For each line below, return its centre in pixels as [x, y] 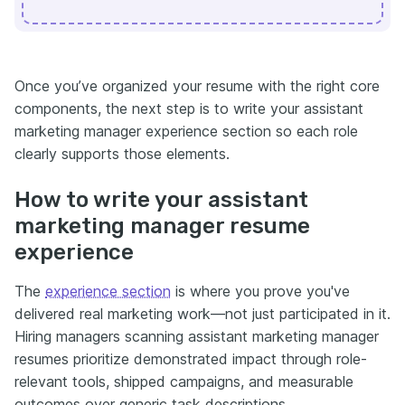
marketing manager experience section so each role [186, 131]
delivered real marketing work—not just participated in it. [202, 313]
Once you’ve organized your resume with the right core [197, 85]
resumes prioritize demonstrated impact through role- [191, 358]
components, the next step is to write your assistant [189, 108]
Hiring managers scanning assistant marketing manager [197, 336]
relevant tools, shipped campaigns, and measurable [184, 381]
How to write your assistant [161, 199]
